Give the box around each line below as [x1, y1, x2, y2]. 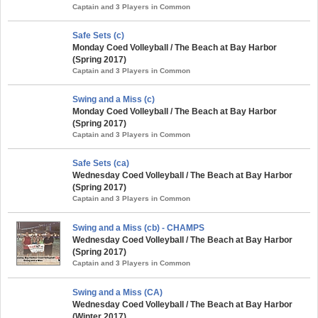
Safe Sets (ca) [72, 158, 129, 168]
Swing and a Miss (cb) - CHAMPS [72, 223, 204, 233]
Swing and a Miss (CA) [72, 287, 163, 297]
